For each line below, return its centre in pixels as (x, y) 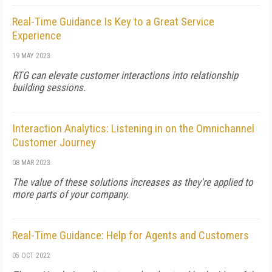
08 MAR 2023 (31, 163)
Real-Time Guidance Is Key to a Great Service (113, 22)
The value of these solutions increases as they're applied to (133, 182)
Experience (37, 36)
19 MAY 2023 (31, 56)
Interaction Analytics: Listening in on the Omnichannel (133, 128)
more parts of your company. (70, 194)
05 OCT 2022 (31, 256)
